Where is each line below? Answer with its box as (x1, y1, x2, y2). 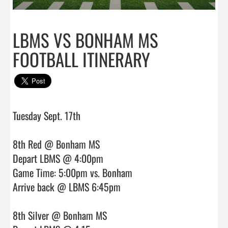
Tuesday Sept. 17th (13, 107, 83, 123)
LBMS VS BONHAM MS (13, 26, 158, 53)
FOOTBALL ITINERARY (13, 45, 150, 72)
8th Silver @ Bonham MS (13, 207, 107, 223)
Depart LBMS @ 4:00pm (13, 150, 103, 166)
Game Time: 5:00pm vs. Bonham (13, 164, 132, 180)
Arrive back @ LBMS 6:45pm (13, 179, 121, 194)
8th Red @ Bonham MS (13, 136, 100, 152)
